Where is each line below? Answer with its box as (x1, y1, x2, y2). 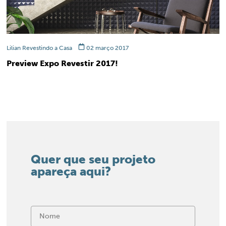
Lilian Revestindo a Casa (6, 44, 72, 51)
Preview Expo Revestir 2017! (6, 58, 118, 68)
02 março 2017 (84, 44, 129, 51)
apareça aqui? (30, 163, 111, 179)
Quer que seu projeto (30, 151, 155, 166)
